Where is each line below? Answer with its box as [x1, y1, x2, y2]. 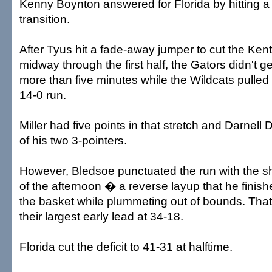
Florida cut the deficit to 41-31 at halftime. [19, 240, 233, 253]
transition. [19, 12, 70, 25]
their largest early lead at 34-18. [19, 209, 183, 223]
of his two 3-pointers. [19, 134, 127, 147]
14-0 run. [19, 88, 66, 101]
